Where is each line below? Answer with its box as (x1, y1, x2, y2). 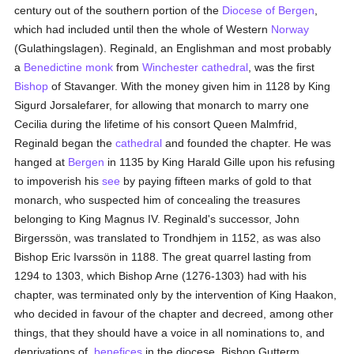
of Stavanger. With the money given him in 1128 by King (48, 80, 331, 92)
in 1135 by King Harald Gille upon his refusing (104, 156, 336, 168)
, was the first (248, 61, 315, 73)
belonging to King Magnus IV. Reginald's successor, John (14, 213, 300, 225)
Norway (271, 23, 310, 36)
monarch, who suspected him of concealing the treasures (14, 194, 301, 206)
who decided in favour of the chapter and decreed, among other (14, 307, 334, 320)
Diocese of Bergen (222, 4, 315, 17)
